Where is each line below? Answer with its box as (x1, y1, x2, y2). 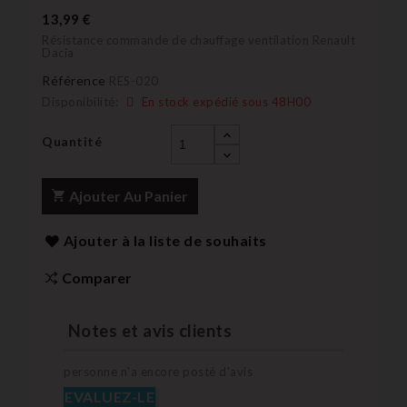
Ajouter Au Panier (69, 186, 188, 204)
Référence (42, 72, 106, 88)
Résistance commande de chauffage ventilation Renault (42, 32, 355, 47)
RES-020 (109, 73, 159, 88)
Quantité (42, 133, 102, 149)
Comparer (62, 268, 132, 286)
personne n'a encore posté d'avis (64, 364, 253, 380)
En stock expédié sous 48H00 (138, 94, 311, 109)
